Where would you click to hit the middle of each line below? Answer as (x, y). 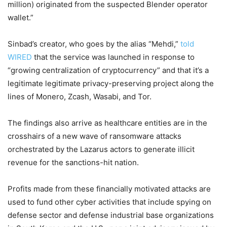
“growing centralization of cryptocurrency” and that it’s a (108, 70)
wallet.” (21, 17)
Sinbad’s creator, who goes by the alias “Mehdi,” (94, 44)
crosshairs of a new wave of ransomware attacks (94, 136)
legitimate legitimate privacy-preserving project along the (111, 83)
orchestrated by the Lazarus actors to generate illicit (101, 149)
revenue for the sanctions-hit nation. (73, 162)
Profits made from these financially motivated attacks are (109, 188)
